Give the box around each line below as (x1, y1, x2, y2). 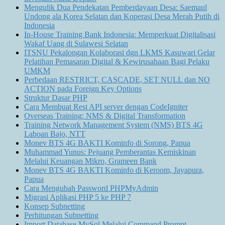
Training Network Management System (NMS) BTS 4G (24, 121, 203, 130)
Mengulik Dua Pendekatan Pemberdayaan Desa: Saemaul (24, 3, 207, 12)
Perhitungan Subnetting (24, 211, 98, 220)
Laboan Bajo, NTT (24, 130, 85, 139)
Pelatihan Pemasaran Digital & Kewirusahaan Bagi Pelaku (24, 57, 209, 66)
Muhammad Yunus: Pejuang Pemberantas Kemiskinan (24, 148, 196, 157)
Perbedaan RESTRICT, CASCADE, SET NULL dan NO (24, 75, 210, 84)
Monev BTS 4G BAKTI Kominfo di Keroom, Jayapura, (24, 166, 204, 175)
